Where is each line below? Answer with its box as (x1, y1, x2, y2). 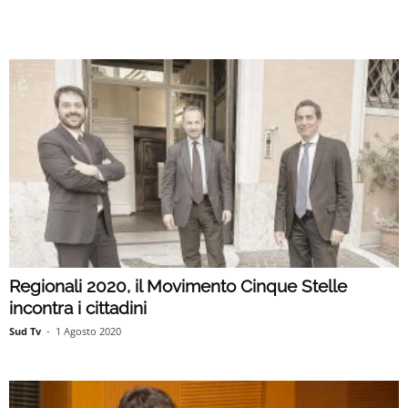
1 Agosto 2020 (56, 323, 121, 338)
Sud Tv (9, 323, 41, 338)
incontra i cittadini (9, 297, 147, 318)
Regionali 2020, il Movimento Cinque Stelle (9, 275, 347, 296)
